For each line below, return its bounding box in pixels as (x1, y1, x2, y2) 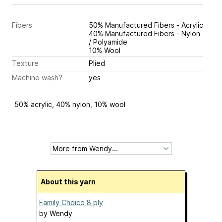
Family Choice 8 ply (39, 198, 103, 207)
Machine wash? (12, 73, 62, 82)
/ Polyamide (89, 38, 127, 47)
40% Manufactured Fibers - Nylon (89, 29, 200, 38)
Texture (12, 59, 39, 68)
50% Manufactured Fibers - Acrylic (89, 21, 203, 30)
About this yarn (46, 177, 96, 186)
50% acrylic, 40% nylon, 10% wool (14, 100, 125, 109)
